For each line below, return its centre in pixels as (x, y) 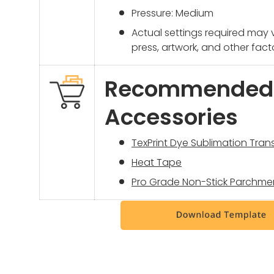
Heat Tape (157, 162)
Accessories (171, 117)
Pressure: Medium (172, 13)
